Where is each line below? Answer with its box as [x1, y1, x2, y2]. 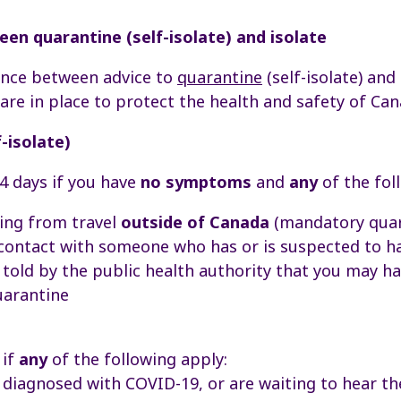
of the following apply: [47, 348, 227, 371]
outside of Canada [121, 211, 269, 234]
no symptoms [141, 171, 252, 193]
